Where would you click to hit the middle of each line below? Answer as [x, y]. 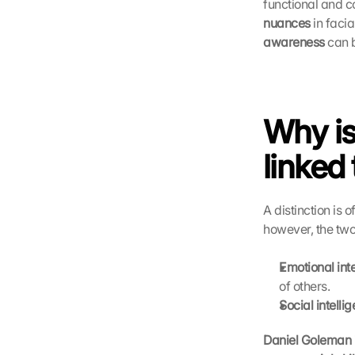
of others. [305, 286]
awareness [294, 42]
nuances [287, 23]
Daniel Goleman [307, 340]
